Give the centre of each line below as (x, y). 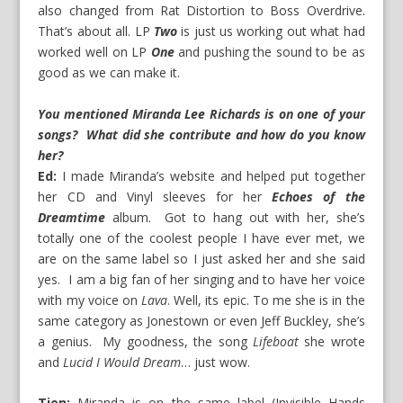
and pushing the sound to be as (269, 52)
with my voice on (90, 300)
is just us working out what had (271, 31)
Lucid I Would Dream (122, 362)
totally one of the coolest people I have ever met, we (201, 237)
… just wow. (216, 362)
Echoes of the (318, 196)
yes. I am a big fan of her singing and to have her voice (201, 279)
